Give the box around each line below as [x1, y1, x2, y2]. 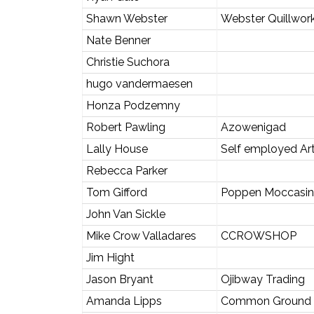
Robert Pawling [86, 120, 165, 134]
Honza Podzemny [86, 98, 180, 112]
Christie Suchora [86, 55, 170, 69]
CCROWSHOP [220, 228, 296, 243]
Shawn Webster [86, 11, 168, 25]
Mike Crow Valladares [86, 228, 196, 243]
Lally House [86, 142, 148, 156]
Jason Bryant [86, 272, 153, 286]
